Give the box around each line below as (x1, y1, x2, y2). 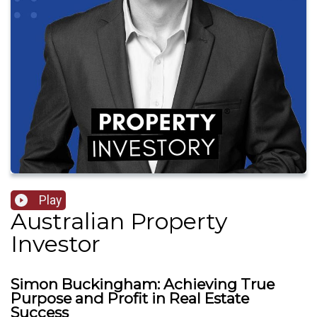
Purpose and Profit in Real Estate (11, 289, 249, 308)
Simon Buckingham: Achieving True (11, 275, 275, 294)
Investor (11, 230, 100, 258)
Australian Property (11, 207, 227, 236)
